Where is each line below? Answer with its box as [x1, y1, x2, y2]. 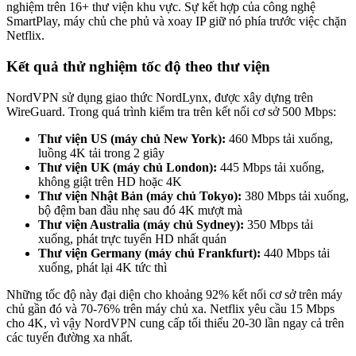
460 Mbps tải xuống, [226, 131, 333, 145]
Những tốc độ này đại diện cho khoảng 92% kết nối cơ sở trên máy [6, 287, 342, 301]
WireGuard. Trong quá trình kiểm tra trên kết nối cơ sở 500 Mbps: [6, 104, 336, 118]
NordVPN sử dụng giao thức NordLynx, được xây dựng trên [6, 90, 313, 104]
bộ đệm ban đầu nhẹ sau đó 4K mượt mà [38, 203, 242, 217]
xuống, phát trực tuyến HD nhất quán [38, 231, 226, 246]
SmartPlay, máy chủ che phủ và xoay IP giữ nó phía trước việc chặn [6, 14, 346, 29]
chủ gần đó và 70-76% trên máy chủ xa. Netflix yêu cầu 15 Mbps [6, 301, 335, 315]
